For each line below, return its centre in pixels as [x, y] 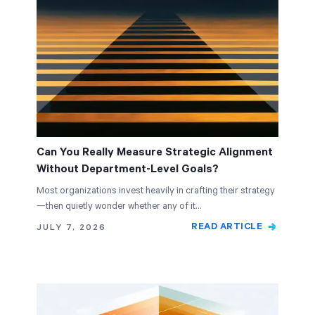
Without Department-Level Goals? [128, 169]
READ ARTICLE [227, 227]
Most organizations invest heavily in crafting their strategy [156, 191]
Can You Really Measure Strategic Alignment [155, 152]
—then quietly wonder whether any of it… [119, 206]
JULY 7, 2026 [71, 227]
